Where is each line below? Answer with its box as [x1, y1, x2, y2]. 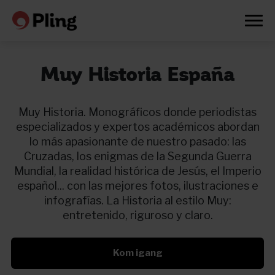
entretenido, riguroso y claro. [62, 209, 213, 222]
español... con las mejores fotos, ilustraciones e [17, 179, 258, 192]
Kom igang [112, 247, 163, 258]
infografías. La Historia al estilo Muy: [44, 194, 231, 207]
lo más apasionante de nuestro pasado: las [29, 135, 246, 148]
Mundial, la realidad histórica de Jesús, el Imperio [14, 165, 261, 177]
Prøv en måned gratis [87, 249, 188, 260]
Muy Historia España [40, 66, 235, 85]
